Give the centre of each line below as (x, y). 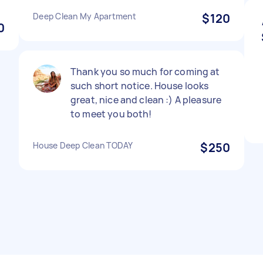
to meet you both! (111, 114)
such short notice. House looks (140, 86)
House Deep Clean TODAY (83, 145)
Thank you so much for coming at (145, 72)
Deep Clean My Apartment (85, 16)
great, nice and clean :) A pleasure (146, 100)
